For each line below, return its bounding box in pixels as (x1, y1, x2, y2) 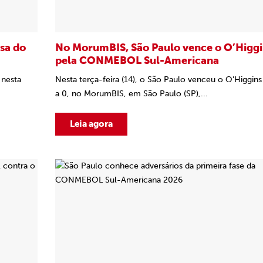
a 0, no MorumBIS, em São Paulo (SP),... (55, 89, 208, 99)
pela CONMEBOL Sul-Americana (55, 54, 219, 67)
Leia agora (70, 119, 113, 129)
